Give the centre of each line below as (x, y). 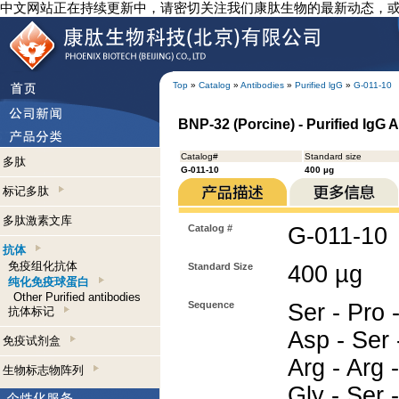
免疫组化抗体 (43, 266)
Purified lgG (319, 85)
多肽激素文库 (37, 220)
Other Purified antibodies (77, 297)
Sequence (211, 305)
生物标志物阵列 (47, 370)
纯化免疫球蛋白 (49, 282)
